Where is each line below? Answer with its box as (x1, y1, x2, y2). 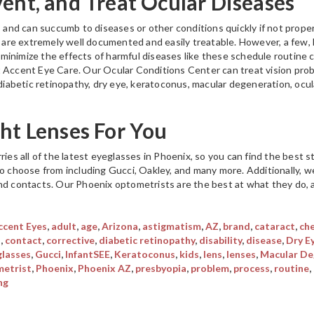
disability (198, 234, 242, 247)
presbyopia (135, 262, 186, 275)
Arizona (101, 220, 138, 233)
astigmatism (142, 220, 201, 233)
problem (190, 262, 229, 275)
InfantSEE (64, 248, 110, 261)
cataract (254, 220, 295, 233)
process (233, 262, 270, 275)
